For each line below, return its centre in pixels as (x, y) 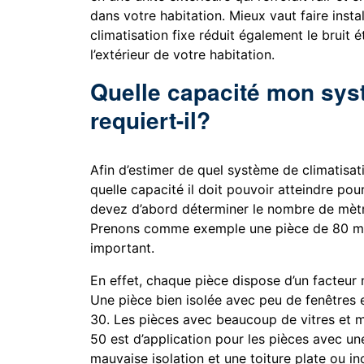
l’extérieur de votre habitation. (183, 55)
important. (123, 248)
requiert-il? (151, 120)
